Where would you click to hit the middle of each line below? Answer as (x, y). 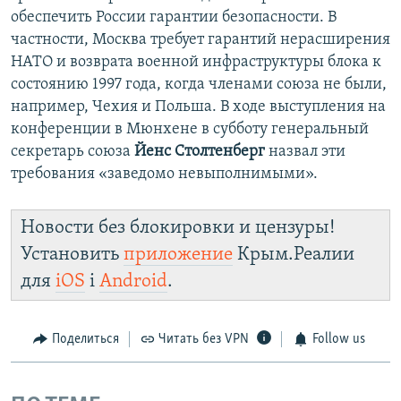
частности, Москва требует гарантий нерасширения (200, 40)
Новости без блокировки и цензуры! (178, 228)
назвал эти (305, 152)
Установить (72, 255)
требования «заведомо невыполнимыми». (164, 175)
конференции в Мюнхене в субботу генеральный (190, 130)
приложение (178, 255)
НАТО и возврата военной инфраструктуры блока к (196, 63)
